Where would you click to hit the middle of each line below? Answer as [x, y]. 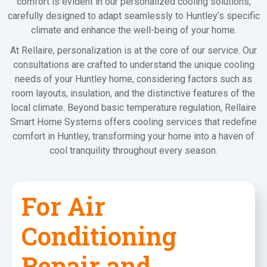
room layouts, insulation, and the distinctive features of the [133, 93]
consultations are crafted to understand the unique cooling [133, 64]
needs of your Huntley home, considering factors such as [133, 79]
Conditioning [99, 236]
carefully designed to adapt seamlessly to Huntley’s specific [133, 15]
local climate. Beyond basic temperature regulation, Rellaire [133, 107]
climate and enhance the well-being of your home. [133, 30]
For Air [64, 206]
